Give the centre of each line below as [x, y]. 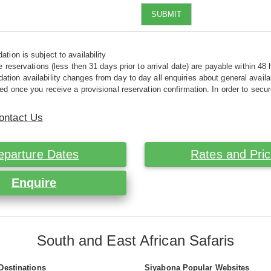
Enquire [34, 183]
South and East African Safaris [135, 241]
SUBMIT [166, 14]
